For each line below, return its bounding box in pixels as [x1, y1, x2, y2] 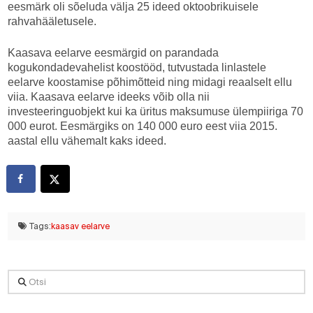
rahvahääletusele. [8, 15, 97, 28]
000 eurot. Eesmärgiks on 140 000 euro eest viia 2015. [8, 120, 278, 133]
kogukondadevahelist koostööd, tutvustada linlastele [8, 61, 267, 74]
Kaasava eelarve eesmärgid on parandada [8, 47, 219, 59]
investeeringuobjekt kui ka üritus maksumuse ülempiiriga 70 [8, 105, 304, 118]
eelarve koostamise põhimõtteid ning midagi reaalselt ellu [8, 76, 293, 89]
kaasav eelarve [50, 221, 110, 231]
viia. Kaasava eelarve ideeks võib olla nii [8, 91, 210, 103]
